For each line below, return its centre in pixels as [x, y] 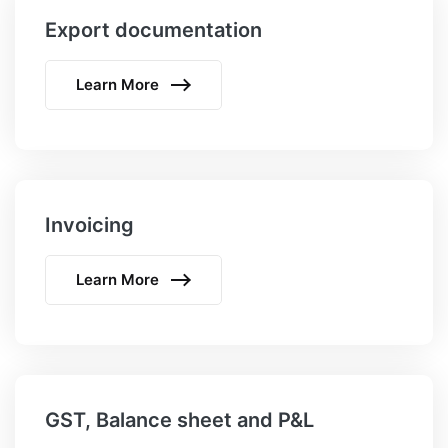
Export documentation [153, 30]
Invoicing [89, 225]
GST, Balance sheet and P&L [179, 420]
